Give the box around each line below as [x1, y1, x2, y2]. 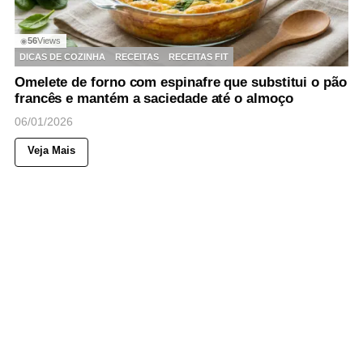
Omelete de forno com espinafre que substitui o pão [15, 75, 347, 91]
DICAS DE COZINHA [19, 51, 105, 62]
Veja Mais [28, 144, 75, 157]
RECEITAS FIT [169, 51, 228, 62]
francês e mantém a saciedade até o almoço [15, 91, 293, 107]
